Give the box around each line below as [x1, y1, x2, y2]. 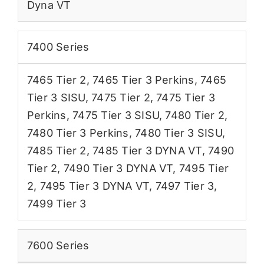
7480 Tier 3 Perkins [27, 126, 129, 139]
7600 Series [27, 239, 90, 252]
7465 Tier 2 [27, 73, 87, 86]
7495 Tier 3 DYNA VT [39, 179, 150, 192]
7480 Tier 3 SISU [135, 126, 222, 139]
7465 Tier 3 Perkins [93, 73, 194, 86]
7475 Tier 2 [91, 91, 150, 104]
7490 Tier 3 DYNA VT [63, 161, 173, 174]
